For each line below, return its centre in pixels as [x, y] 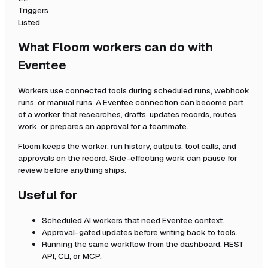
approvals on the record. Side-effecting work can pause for [128, 158]
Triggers [33, 10]
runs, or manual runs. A [60, 102]
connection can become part [189, 102]
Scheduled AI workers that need [102, 220]
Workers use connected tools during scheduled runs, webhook [134, 90]
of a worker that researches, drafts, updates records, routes [127, 114]
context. [208, 220]
